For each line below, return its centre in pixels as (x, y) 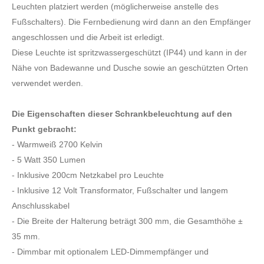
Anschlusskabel (41, 206)
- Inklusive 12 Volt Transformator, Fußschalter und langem (120, 190)
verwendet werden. (47, 83)
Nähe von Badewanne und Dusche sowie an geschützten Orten (130, 68)
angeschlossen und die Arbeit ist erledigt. (88, 37)
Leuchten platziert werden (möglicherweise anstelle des (115, 6)
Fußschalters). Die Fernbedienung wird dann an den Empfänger (131, 22)
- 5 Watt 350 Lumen (49, 160)
